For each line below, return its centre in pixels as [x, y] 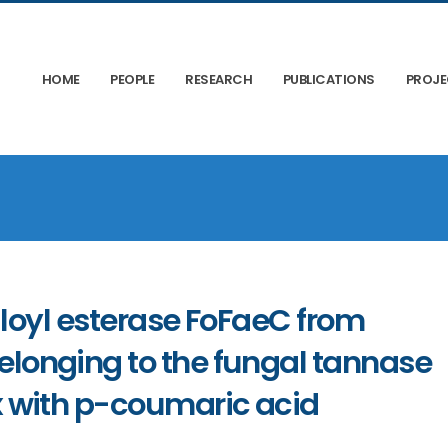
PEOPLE [132, 79]
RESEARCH [219, 79]
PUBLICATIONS [328, 79]
